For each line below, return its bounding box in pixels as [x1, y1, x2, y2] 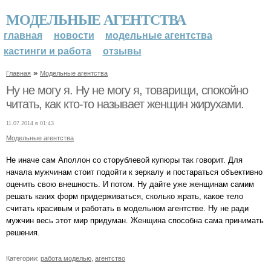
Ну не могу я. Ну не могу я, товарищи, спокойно [6, 83, 248, 97]
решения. [6, 227, 40, 237]
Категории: [6, 254, 41, 262]
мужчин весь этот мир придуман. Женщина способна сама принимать [6, 215, 264, 225]
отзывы [102, 46, 142, 56]
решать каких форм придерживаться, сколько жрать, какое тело [6, 191, 243, 201]
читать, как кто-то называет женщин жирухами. [6, 97, 244, 111]
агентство [95, 254, 125, 262]
